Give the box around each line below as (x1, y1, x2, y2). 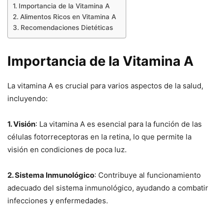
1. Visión (7, 119, 35, 129)
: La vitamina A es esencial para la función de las (35, 119, 202, 129)
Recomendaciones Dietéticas (20, 23, 113, 31)
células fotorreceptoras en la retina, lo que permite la (7, 132, 192, 141)
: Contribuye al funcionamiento (94, 170, 201, 180)
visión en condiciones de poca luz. (7, 144, 127, 154)
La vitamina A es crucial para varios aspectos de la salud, (7, 81, 203, 90)
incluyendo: (7, 93, 48, 103)
